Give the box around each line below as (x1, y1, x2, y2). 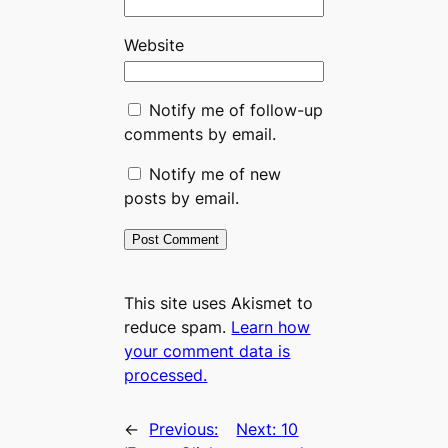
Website (124, 35, 185, 56)
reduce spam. (124, 317, 232, 338)
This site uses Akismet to (124, 293, 314, 314)
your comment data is (124, 341, 291, 362)
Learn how (231, 317, 311, 338)
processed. (124, 365, 208, 386)
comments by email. (124, 124, 277, 145)
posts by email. (124, 188, 240, 209)
